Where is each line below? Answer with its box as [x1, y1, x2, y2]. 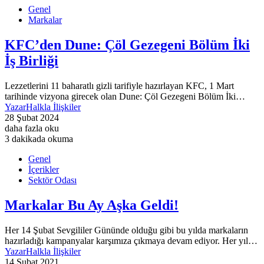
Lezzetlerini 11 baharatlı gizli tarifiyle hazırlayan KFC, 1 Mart [5, 80, 234, 91]
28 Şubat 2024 [5, 112, 59, 123]
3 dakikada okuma [5, 133, 73, 144]
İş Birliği [5, 52, 58, 68]
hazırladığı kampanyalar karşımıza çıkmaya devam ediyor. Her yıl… [5, 235, 258, 246]
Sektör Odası [28, 174, 77, 185]
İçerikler [28, 164, 59, 174]
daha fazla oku [5, 123, 59, 133]
